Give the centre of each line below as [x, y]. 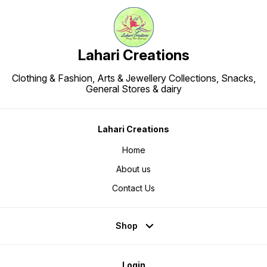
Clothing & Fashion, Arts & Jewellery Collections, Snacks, [133, 78]
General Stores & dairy [133, 89]
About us [133, 169]
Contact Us [133, 188]
